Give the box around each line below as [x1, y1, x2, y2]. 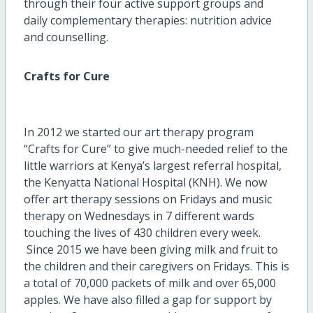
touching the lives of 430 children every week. [23, 225, 261, 241]
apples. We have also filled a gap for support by [23, 292, 272, 308]
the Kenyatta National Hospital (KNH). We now [23, 175, 267, 191]
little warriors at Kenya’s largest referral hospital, [23, 158, 282, 174]
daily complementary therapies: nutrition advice [23, 13, 272, 29]
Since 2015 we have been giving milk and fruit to [23, 242, 278, 258]
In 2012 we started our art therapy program [23, 124, 254, 140]
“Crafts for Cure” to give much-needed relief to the [23, 141, 288, 157]
